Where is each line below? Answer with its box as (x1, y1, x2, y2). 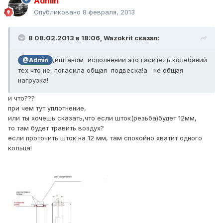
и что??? (8, 94, 35, 103)
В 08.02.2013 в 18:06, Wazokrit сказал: (28, 34, 160, 42)
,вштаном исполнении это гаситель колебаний (52, 56, 207, 64)
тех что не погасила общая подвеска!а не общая (18, 66, 183, 75)
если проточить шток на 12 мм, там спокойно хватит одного (8, 134, 202, 142)
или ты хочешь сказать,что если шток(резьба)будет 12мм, (8, 114, 197, 122)
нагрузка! (18, 76, 48, 85)
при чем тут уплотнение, (8, 104, 86, 112)
